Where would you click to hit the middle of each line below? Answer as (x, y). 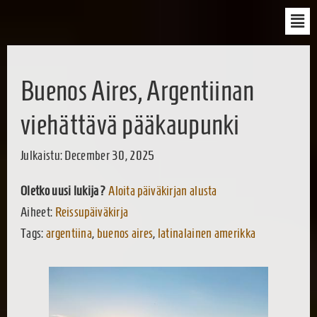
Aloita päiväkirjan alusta (163, 190)
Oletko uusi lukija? (63, 190)
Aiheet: (38, 212)
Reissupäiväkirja (92, 212)
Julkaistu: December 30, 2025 (88, 156)
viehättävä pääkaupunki (130, 125)
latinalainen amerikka (207, 233)
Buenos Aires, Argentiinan (138, 91)
